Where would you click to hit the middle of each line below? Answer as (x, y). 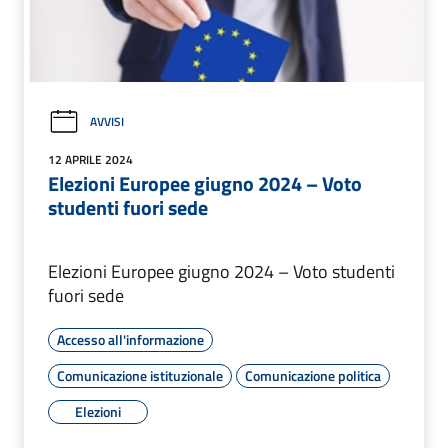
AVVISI (107, 122)
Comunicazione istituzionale (140, 375)
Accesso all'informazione (130, 339)
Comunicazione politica (313, 375)
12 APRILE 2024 (90, 159)
